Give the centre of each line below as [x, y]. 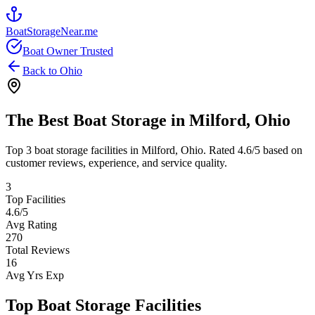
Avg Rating [31, 224]
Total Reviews [38, 250]
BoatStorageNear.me [52, 31]
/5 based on [277, 150]
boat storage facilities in [86, 150]
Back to [41, 71]
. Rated [220, 150]
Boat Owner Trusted [68, 51]
